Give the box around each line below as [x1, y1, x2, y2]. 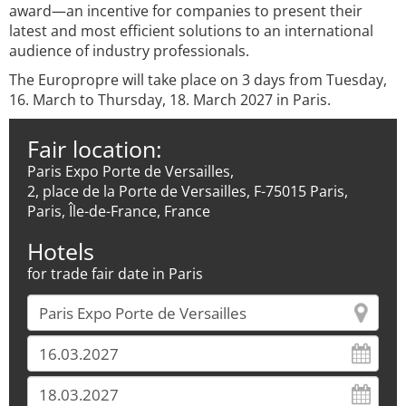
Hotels [27, 236, 94, 266]
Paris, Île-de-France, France [27, 201, 210, 221]
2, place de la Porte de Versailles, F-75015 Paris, [27, 181, 348, 201]
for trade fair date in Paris [27, 264, 203, 284]
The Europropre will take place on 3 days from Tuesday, [9, 70, 387, 90]
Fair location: [27, 133, 162, 164]
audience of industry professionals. [9, 41, 249, 61]
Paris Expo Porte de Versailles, [27, 161, 234, 181]
